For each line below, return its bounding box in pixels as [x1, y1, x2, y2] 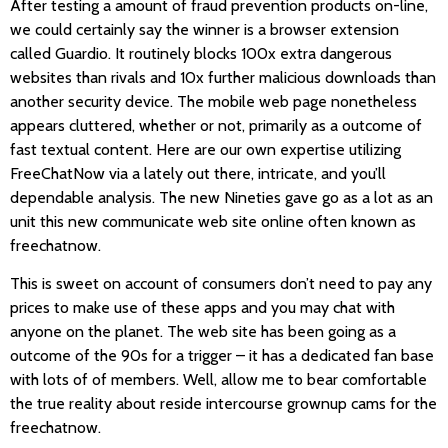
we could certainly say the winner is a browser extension [10, 19, 399, 39]
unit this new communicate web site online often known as [10, 211, 416, 231]
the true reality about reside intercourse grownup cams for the [10, 394, 437, 414]
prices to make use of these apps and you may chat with [10, 298, 395, 318]
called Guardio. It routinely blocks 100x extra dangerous [10, 43, 392, 63]
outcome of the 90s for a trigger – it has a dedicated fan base [10, 346, 434, 366]
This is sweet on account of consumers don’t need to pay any [10, 274, 432, 294]
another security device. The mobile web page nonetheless [10, 91, 417, 111]
